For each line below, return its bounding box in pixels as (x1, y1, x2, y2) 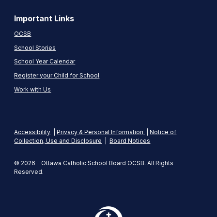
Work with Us (14, 85, 51, 93)
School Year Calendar (14, 58, 76, 65)
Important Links (14, 14, 75, 24)
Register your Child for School (14, 71, 100, 79)
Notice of (150, 128, 177, 136)
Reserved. (14, 168, 46, 175)
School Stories (14, 44, 56, 51)
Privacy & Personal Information (57, 128, 145, 136)
